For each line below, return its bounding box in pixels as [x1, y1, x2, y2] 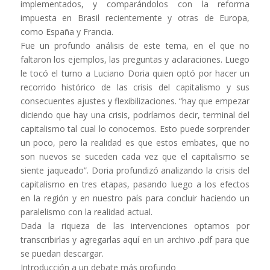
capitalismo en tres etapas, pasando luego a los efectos [20, 178, 250, 190]
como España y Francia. [20, 26, 113, 38]
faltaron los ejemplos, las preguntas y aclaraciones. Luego [20, 54, 250, 66]
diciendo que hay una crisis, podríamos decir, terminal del [20, 109, 250, 121]
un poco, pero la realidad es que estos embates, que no [20, 137, 250, 149]
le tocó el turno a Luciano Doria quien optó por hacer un [20, 67, 250, 80]
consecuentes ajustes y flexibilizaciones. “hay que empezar [20, 95, 250, 107]
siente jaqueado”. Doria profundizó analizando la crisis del [20, 165, 250, 177]
